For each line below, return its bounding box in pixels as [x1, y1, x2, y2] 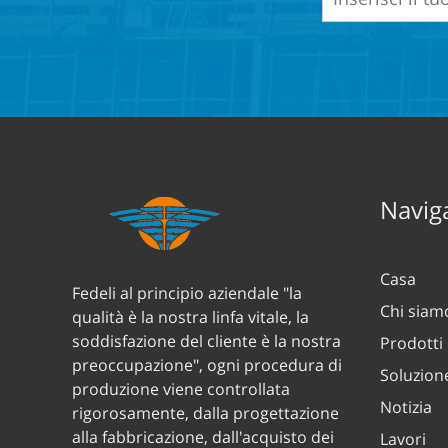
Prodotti [380, 332, 443, 355]
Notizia [380, 396, 432, 419]
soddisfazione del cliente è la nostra [72, 330, 341, 353]
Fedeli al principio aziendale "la [72, 282, 302, 305]
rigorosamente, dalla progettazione [72, 402, 339, 425]
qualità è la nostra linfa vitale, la [72, 306, 309, 329]
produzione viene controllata [72, 378, 290, 401]
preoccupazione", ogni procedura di [72, 354, 342, 377]
